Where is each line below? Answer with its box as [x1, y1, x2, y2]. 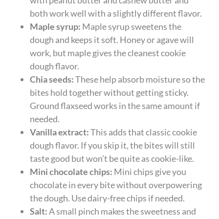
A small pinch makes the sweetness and [47, 205, 197, 217]
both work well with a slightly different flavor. [30, 7, 202, 19]
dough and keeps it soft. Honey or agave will [30, 34, 195, 45]
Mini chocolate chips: [30, 166, 113, 177]
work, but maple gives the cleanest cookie [30, 47, 186, 58]
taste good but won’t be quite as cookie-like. [30, 153, 195, 164]
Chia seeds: [30, 73, 74, 85]
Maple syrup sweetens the [81, 21, 182, 32]
